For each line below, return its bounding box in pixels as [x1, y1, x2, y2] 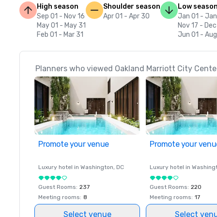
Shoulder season [103, 2, 160, 11]
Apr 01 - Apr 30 [103, 12, 150, 20]
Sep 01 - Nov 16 [37, 12, 85, 20]
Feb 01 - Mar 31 [37, 31, 83, 39]
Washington [80, 164, 113, 170]
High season [37, 2, 78, 11]
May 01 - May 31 [37, 21, 86, 30]
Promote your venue [38, 139, 109, 149]
